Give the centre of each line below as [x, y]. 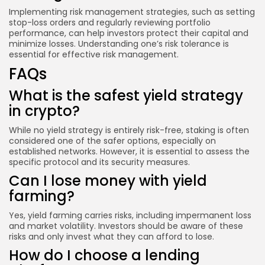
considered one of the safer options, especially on [112, 140]
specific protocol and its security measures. [99, 162]
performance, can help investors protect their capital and [129, 33]
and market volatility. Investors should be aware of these [126, 226]
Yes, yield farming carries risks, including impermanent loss [130, 215]
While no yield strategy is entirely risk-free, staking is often [129, 130]
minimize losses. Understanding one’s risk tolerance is [119, 43]
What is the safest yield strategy [126, 95]
